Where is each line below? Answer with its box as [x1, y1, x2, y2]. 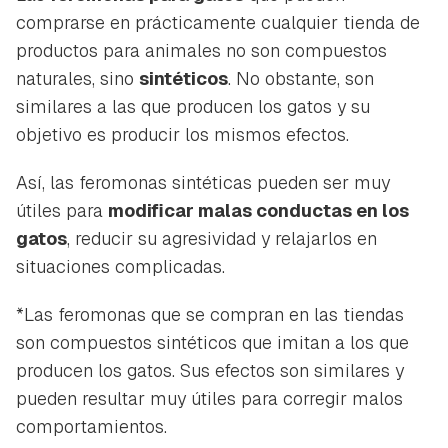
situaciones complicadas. [16, 255, 225, 279]
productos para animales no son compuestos [16, 39, 387, 63]
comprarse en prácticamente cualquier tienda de [16, 11, 420, 35]
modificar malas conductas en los [108, 199, 409, 223]
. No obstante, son [228, 67, 374, 91]
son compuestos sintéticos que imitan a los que [16, 331, 409, 355]
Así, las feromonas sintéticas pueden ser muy [16, 171, 390, 195]
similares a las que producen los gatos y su [16, 95, 370, 119]
